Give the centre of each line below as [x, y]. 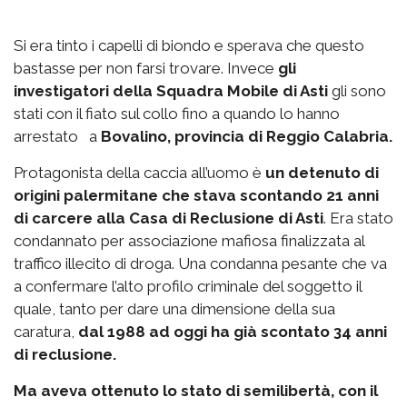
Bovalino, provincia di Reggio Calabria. [247, 137]
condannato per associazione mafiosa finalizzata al [189, 241]
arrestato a [57, 137]
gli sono [357, 91]
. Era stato [358, 218]
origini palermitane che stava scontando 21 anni [196, 196]
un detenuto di [322, 173]
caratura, [46, 332]
